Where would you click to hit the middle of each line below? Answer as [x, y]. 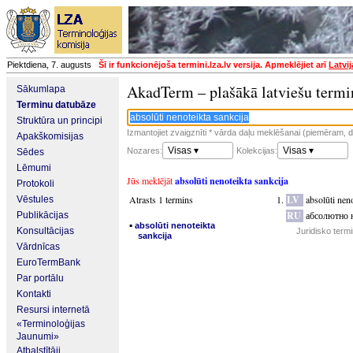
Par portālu [40, 278]
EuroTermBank [48, 262]
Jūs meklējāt [151, 180]
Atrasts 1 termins [161, 199]
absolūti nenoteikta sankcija [232, 181]
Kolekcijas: [257, 150]
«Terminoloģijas [51, 324]
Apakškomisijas [50, 136]
